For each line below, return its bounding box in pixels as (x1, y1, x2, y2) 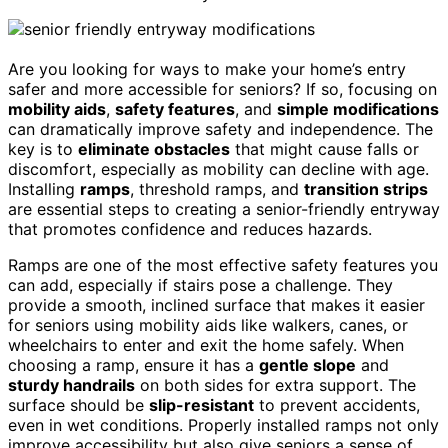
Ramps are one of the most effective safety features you (8, 254, 438, 275)
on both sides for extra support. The (135, 374, 416, 395)
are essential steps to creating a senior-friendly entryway (8, 198, 440, 219)
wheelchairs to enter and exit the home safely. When (8, 334, 404, 355)
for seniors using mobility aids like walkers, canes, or (8, 314, 408, 335)
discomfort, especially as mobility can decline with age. (8, 158, 429, 179)
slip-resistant (149, 394, 254, 415)
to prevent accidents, (254, 394, 420, 415)
